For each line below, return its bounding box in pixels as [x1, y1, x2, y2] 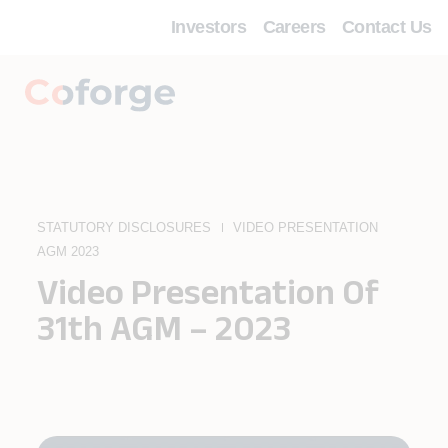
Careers [262, 17, 326, 37]
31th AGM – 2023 [37, 307, 291, 347]
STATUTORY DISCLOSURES [37, 220, 211, 236]
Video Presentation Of [37, 271, 379, 311]
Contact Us [342, 17, 432, 37]
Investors [171, 17, 247, 37]
